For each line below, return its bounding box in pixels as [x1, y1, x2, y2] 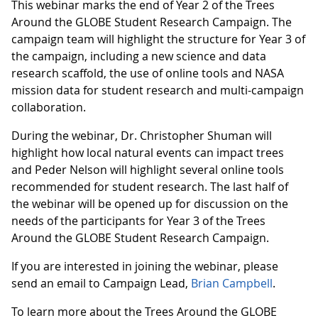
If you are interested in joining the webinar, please [11, 258, 278, 275]
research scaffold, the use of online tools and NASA [11, 65, 284, 82]
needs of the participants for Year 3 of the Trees [11, 213, 265, 229]
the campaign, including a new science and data [11, 48, 266, 65]
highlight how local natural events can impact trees [11, 145, 284, 161]
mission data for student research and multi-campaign [11, 82, 304, 99]
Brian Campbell [191, 275, 273, 292]
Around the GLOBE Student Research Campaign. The [11, 14, 292, 31]
